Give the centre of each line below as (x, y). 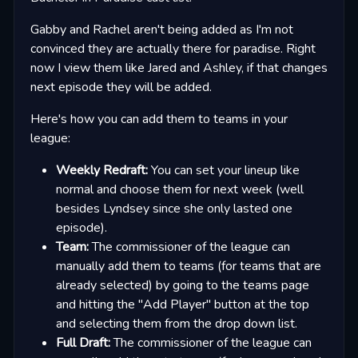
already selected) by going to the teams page (182, 286)
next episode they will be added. (121, 88)
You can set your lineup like (223, 171)
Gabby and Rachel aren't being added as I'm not (161, 30)
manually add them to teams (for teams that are (188, 267)
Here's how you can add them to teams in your (159, 119)
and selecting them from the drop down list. (176, 324)
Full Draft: (83, 343)
